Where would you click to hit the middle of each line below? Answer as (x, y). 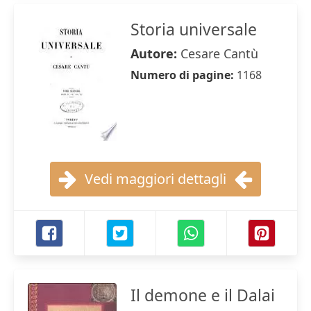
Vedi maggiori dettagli (155, 179)
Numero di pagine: (184, 75)
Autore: (155, 53)
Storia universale (194, 29)
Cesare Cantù (219, 53)
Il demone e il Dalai (203, 295)
